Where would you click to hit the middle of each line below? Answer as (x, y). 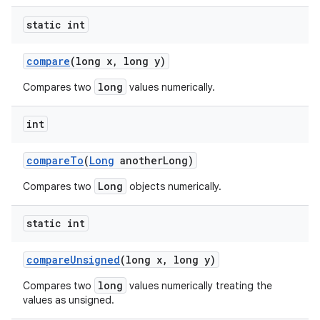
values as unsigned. (69, 300)
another (139, 160)
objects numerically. (174, 186)
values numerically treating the (199, 286)
